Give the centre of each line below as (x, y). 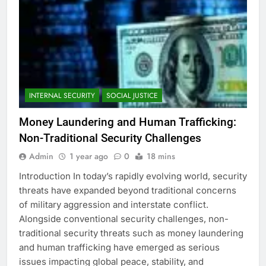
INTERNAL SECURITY (62, 96)
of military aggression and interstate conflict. (114, 205)
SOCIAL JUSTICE (132, 96)
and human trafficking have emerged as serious (119, 248)
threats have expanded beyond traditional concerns (128, 191)
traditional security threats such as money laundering (131, 233)
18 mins (161, 156)
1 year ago (89, 156)
